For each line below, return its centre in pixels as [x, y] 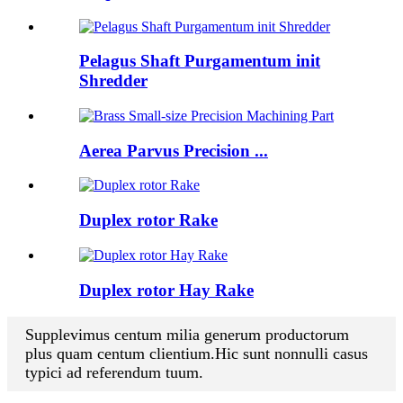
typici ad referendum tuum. [114, 373]
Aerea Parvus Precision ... [174, 150]
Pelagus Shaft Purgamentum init [200, 61]
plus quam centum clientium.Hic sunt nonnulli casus [197, 354]
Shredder [113, 81]
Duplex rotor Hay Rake [166, 290]
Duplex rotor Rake [148, 220]
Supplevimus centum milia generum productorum [187, 335]
